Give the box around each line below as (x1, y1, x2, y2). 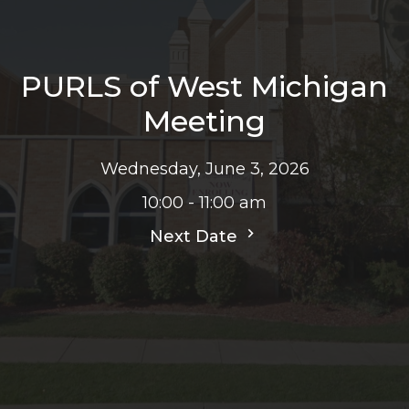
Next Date (150, 226, 242, 247)
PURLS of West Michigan (21, 68, 388, 105)
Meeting (143, 103, 266, 140)
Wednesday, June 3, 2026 (100, 159, 309, 180)
